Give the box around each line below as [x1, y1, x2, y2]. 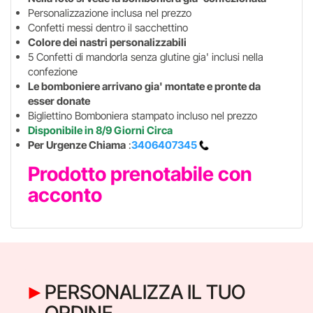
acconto [28, 182, 102, 207]
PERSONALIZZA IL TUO [45, 279, 245, 304]
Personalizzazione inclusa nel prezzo [28, 6, 191, 20]
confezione [28, 64, 78, 78]
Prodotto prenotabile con [28, 161, 252, 186]
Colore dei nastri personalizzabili [28, 35, 187, 49]
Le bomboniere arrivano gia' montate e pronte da [28, 79, 261, 93]
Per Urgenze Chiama [28, 138, 126, 152]
